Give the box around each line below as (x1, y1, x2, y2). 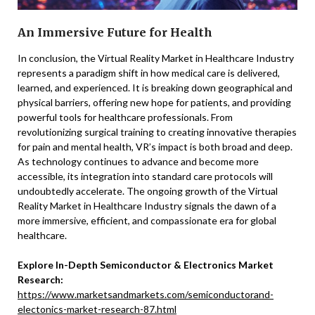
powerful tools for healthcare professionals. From (18, 110, 233, 123)
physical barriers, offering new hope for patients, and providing (18, 96, 291, 108)
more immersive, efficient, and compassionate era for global (18, 214, 276, 226)
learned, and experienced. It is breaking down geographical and (18, 81, 292, 94)
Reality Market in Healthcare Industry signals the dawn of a (18, 199, 276, 212)
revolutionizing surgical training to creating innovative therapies (18, 125, 297, 138)
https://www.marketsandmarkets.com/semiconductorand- (18, 288, 274, 300)
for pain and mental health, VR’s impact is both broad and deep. (18, 140, 292, 153)
